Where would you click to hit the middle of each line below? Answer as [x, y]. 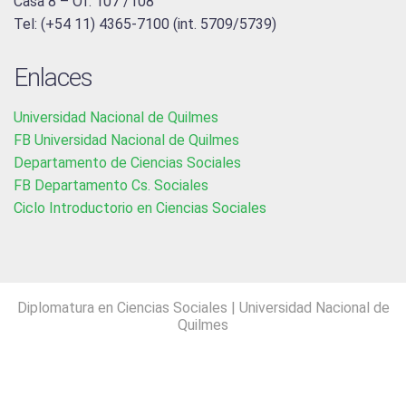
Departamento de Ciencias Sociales [127, 163]
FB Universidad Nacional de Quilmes [126, 140]
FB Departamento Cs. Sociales [111, 185]
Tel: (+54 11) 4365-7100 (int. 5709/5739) [145, 24]
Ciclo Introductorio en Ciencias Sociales [140, 208]
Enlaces [53, 77]
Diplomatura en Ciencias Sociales [124, 308]
